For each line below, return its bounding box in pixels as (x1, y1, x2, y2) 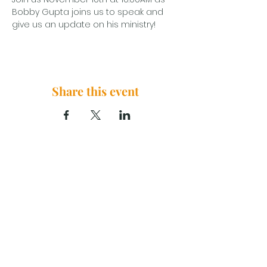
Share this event (52, 82, 139, 99)
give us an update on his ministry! (12, 18, 156, 30)
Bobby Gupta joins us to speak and (12, 5, 166, 18)
